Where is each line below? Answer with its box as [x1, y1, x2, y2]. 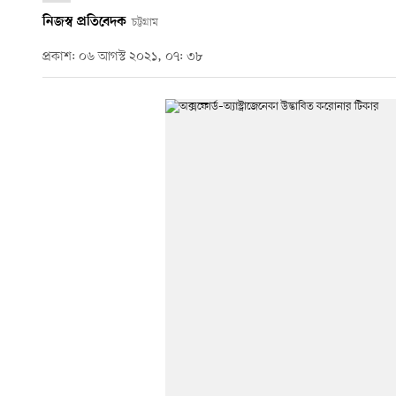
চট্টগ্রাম [131, 14, 158, 30]
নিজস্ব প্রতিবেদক [42, 13, 126, 30]
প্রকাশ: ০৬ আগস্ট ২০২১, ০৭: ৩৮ [42, 49, 202, 66]
